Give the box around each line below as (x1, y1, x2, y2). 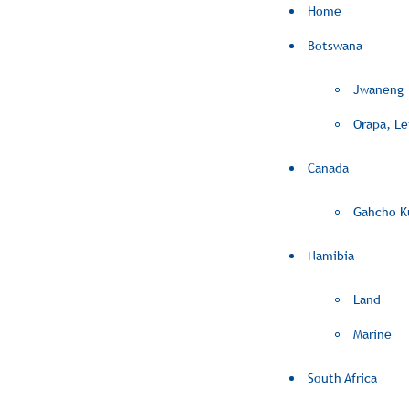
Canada (308, 161, 349, 175)
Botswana (308, 38, 362, 53)
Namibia (308, 248, 354, 263)
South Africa (308, 371, 377, 385)
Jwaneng (353, 82, 404, 97)
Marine (353, 327, 392, 341)
